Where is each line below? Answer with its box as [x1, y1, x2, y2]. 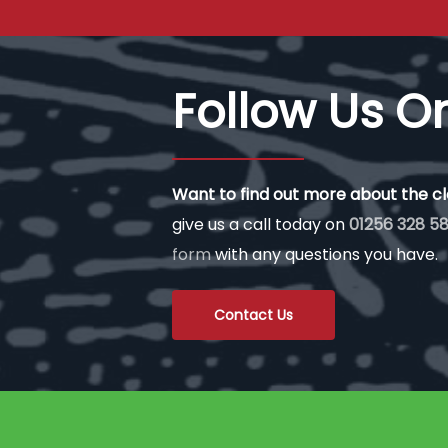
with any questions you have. [211, 243, 439, 267]
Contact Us [214, 305, 294, 326]
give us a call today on [172, 213, 350, 237]
